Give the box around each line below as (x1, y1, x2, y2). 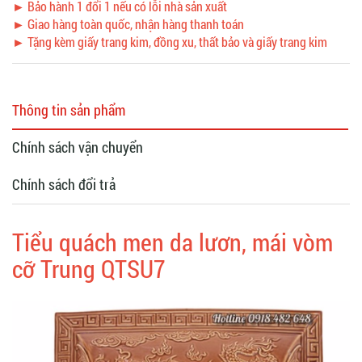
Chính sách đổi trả (12, 174, 116, 194)
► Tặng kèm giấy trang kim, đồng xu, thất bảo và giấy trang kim (12, 32, 327, 50)
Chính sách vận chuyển (12, 137, 143, 157)
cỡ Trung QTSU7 (12, 252, 166, 284)
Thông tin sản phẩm (12, 99, 125, 120)
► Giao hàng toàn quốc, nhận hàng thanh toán (12, 15, 244, 32)
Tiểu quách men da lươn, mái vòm (12, 225, 333, 258)
